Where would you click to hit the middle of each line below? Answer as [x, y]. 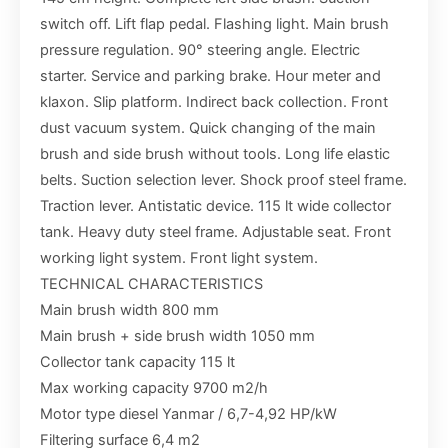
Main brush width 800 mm [129, 309]
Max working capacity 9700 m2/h [154, 387]
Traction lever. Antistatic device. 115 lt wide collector [215, 205]
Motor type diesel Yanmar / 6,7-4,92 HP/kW [188, 413]
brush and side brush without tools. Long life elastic [215, 153]
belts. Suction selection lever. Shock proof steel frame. [223, 179]
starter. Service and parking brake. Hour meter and [210, 75]
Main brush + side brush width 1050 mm [177, 335]
